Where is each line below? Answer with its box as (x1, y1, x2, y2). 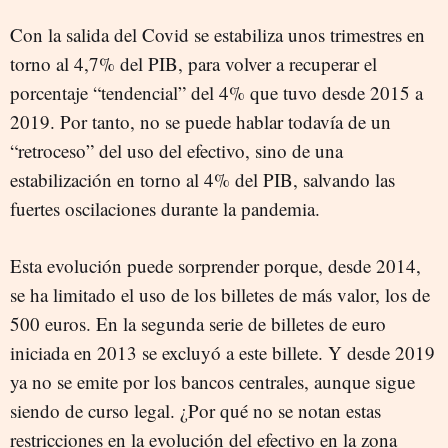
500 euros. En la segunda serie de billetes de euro (10, 310, 386, 336)
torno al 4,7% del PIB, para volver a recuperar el (10, 50, 377, 76)
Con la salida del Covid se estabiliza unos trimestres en (10, 21, 425, 47)
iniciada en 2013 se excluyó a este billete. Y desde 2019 (10, 339, 435, 365)
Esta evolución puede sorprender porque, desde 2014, (10, 252, 421, 278)
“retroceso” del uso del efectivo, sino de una (10, 137, 343, 163)
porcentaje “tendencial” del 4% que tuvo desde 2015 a (10, 79, 423, 105)
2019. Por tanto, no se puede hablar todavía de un (10, 108, 391, 134)
